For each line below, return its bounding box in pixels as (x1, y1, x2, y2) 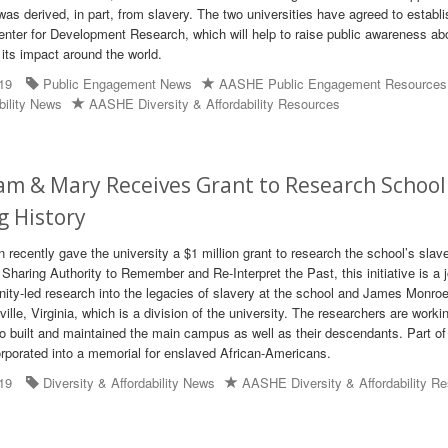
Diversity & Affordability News (43, 373, 216, 392)
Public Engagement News (43, 74, 193, 93)
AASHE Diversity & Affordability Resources (89, 94, 341, 113)
